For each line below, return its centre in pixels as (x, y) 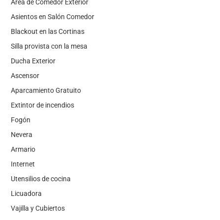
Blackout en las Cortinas (47, 31)
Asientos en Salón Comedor (52, 17)
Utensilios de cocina (41, 179)
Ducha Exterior (33, 61)
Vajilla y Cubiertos (38, 208)
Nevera (21, 135)
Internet (23, 164)
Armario (23, 149)
